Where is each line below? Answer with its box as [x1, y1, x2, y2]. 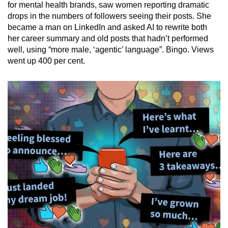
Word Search [54, 41, 104, 50]
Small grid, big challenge [54, 13, 133, 21]
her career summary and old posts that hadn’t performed [8, 34, 208, 43]
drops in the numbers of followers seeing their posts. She [8, 11, 211, 20]
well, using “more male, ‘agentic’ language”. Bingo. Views [8, 45, 214, 54]
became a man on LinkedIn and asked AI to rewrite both [8, 22, 207, 32]
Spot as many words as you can [54, 54, 157, 63]
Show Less [94, 90, 134, 99]
